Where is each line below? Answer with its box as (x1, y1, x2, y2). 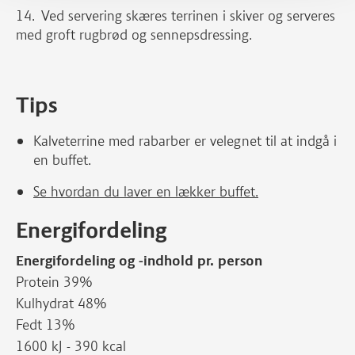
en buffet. (33, 151, 91, 169)
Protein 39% (16, 273, 93, 291)
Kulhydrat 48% (16, 295, 107, 312)
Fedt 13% (16, 316, 79, 334)
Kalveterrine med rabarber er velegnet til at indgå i (33, 132, 337, 150)
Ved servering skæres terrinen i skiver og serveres (41, 7, 335, 25)
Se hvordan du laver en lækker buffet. (33, 183, 258, 200)
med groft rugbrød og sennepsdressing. (16, 26, 252, 44)
